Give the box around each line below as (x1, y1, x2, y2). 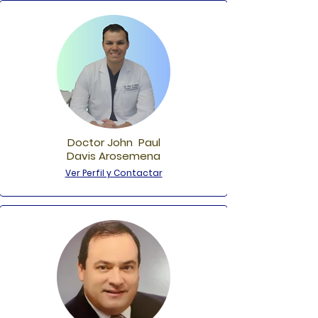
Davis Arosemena (67, 148, 160, 163)
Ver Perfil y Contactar (65, 167, 163, 179)
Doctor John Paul (67, 135, 160, 150)
